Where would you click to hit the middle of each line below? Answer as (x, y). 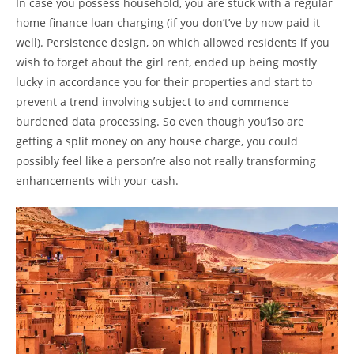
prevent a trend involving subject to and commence (153, 102)
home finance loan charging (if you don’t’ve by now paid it (168, 23)
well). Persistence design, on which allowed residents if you (173, 42)
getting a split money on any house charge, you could (157, 141)
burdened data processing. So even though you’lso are (160, 121)
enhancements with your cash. (97, 181)
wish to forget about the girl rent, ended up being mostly (166, 62)
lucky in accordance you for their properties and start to (164, 82)
